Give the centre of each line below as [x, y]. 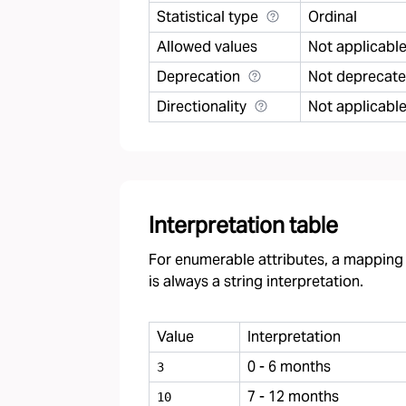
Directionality [202, 106]
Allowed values [207, 47]
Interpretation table [243, 225]
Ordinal [333, 17]
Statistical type [208, 17]
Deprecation [198, 77]
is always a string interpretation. [256, 281]
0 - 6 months [289, 367]
